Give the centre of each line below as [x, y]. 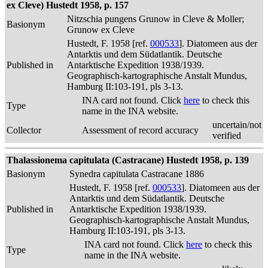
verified [227, 135]
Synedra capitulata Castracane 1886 [137, 174]
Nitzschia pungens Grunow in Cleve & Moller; [156, 19]
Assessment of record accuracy [140, 130]
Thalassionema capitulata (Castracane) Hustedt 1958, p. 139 [128, 160]
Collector [24, 130]
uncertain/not [237, 125]
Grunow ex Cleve [101, 30]
